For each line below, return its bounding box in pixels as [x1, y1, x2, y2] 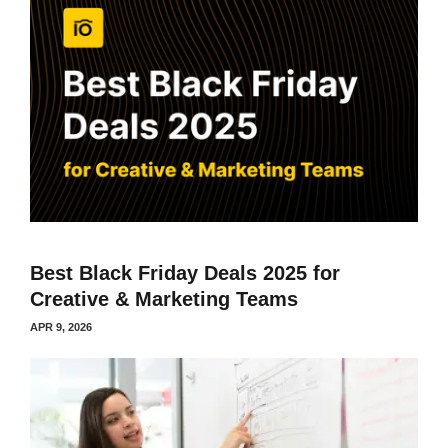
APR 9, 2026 [30, 320, 92, 333]
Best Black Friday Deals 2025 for [30, 261, 340, 284]
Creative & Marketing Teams [30, 287, 298, 310]
